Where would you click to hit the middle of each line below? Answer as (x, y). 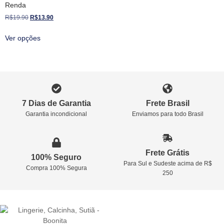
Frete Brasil (167, 103)
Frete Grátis (168, 152)
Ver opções (23, 38)
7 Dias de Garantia (56, 103)
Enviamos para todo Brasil (167, 114)
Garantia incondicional (56, 114)
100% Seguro (56, 157)
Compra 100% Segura (56, 168)
